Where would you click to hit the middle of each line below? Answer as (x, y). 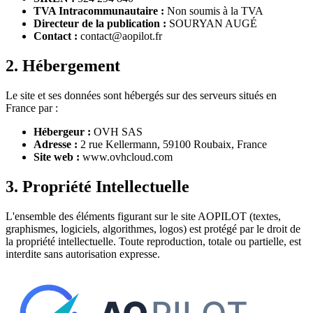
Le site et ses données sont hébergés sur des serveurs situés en (141, 96)
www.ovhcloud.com (126, 157)
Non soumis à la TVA (214, 11)
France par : (32, 108)
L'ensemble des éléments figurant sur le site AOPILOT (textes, (143, 216)
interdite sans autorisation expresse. (83, 254)
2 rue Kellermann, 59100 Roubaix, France (172, 145)
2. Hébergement (63, 66)
